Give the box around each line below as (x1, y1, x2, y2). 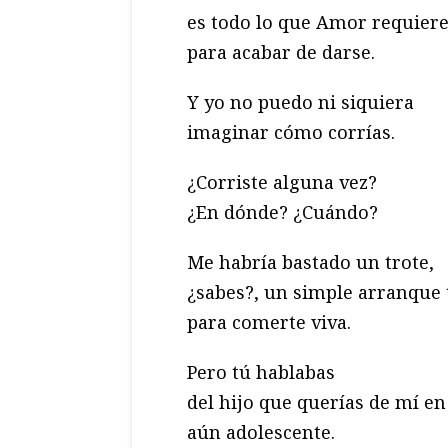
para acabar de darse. (187, 40, 375, 65)
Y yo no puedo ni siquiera (187, 90, 414, 115)
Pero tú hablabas (187, 360, 335, 385)
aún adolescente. (187, 420, 335, 445)
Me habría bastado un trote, (187, 250, 434, 275)
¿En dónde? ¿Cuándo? (187, 200, 378, 225)
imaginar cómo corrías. (187, 120, 395, 145)
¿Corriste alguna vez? (187, 170, 377, 195)
